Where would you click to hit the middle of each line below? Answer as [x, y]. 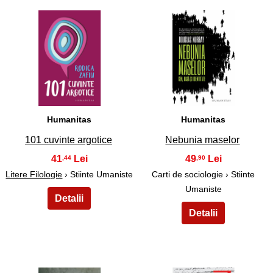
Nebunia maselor [203, 140]
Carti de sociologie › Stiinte [204, 174]
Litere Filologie [34, 174]
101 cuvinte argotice [68, 140]
